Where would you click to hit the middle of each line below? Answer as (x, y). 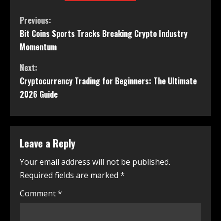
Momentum (38, 47)
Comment (39, 194)
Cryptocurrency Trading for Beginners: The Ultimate (108, 81)
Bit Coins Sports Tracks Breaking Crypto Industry (104, 34)
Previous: (36, 20)
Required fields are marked (70, 175)
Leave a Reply (48, 143)
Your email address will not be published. (95, 162)
